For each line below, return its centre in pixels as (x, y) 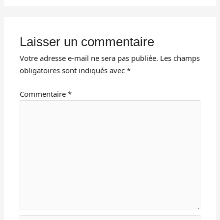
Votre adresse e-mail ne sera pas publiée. (89, 58)
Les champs (180, 58)
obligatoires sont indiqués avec (73, 70)
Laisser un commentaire (87, 42)
